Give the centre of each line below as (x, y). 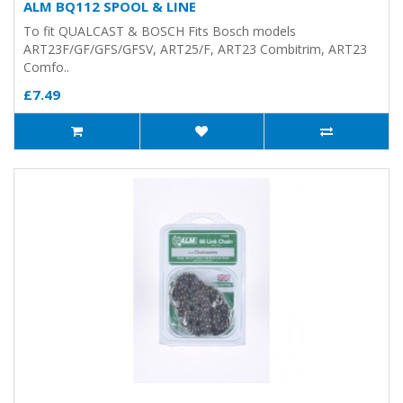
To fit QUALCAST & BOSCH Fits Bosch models (160, 31)
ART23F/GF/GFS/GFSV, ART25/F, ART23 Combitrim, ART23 (195, 49)
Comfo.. (46, 67)
